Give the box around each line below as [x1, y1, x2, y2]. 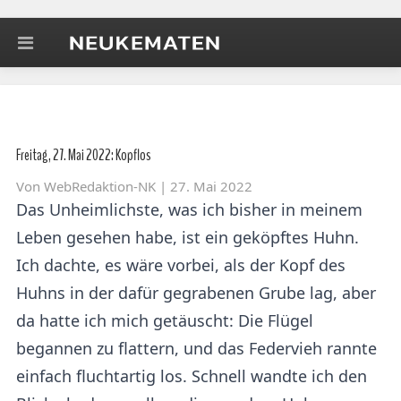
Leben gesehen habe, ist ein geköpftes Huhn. [16, 226, 359, 248]
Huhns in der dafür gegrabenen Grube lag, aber [16, 282, 376, 303]
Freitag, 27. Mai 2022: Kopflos [16, 144, 151, 166]
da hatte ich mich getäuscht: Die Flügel [16, 310, 313, 331]
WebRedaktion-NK [44, 177, 156, 195]
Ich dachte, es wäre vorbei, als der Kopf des [16, 254, 346, 276]
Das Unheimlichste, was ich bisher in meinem [16, 199, 363, 220]
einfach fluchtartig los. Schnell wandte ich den [16, 365, 367, 387]
